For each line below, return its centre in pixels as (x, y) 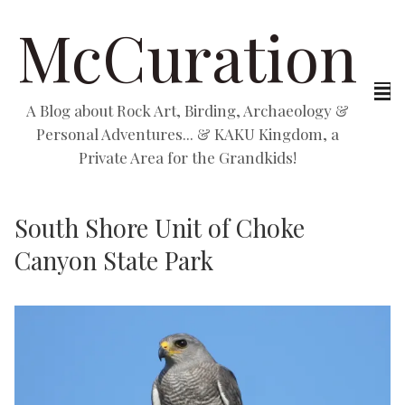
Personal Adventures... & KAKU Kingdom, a (187, 134)
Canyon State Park (114, 260)
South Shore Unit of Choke (160, 228)
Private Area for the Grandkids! (187, 157)
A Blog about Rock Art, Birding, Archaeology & (187, 110)
